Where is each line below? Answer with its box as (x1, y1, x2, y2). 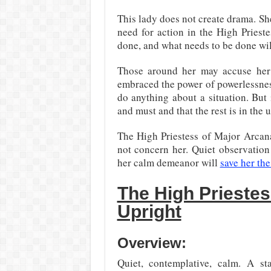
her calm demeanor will (117, 155, 220, 170)
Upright (117, 201, 181, 222)
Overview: (117, 235, 186, 252)
